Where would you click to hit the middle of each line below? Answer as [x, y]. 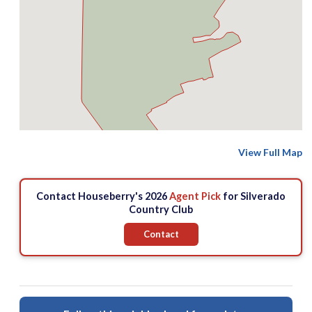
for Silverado [253, 196]
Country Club [161, 210]
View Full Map [270, 153]
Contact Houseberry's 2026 [103, 196]
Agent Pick [195, 196]
